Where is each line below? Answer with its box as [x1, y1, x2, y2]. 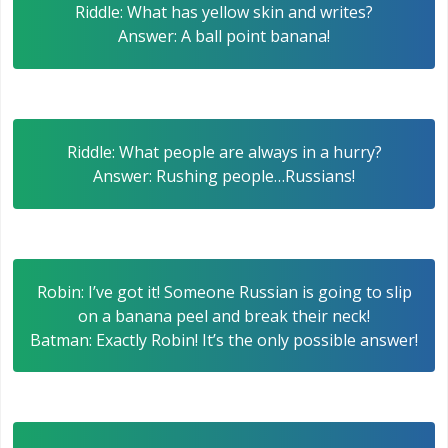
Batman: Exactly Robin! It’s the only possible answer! [30, 328, 418, 351]
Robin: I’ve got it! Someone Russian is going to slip [36, 280, 412, 303]
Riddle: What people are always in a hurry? [66, 140, 382, 163]
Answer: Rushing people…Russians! [93, 164, 355, 187]
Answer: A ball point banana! [118, 25, 330, 48]
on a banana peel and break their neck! [78, 304, 370, 327]
